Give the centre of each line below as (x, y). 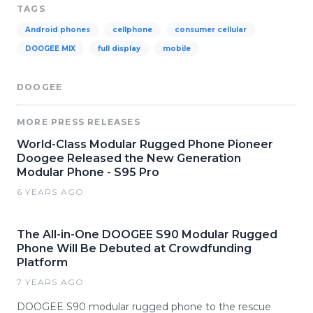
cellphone (132, 30)
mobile (177, 49)
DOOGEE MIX (50, 49)
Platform (42, 262)
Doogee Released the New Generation (129, 158)
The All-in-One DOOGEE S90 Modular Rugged (147, 234)
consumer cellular (211, 30)
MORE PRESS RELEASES (79, 122)
